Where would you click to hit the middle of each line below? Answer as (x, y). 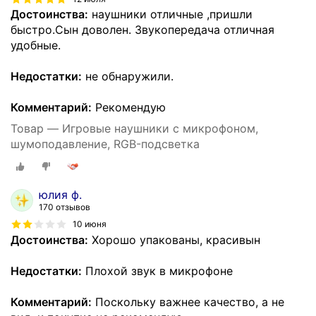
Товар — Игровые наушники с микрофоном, (134, 129)
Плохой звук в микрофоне (157, 271)
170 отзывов (65, 207)
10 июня (90, 224)
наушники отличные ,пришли (170, 14)
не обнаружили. (128, 77)
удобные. (36, 45)
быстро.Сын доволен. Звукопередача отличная (142, 30)
